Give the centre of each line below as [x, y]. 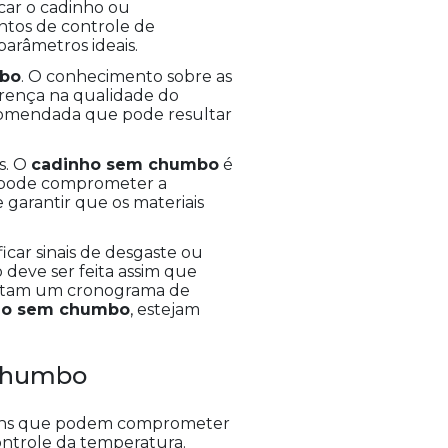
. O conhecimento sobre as [126, 77]
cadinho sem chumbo [125, 165]
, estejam [165, 310]
